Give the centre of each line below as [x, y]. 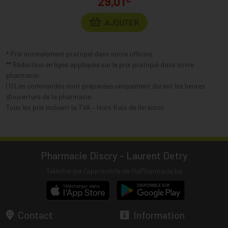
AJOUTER [121, 22]
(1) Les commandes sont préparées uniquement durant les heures [106, 86]
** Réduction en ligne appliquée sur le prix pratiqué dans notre [100, 65]
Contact [34, 215]
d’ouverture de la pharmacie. [49, 97]
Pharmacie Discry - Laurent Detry [114, 155]
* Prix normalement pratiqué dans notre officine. [80, 54]
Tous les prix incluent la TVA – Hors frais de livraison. [86, 107]
